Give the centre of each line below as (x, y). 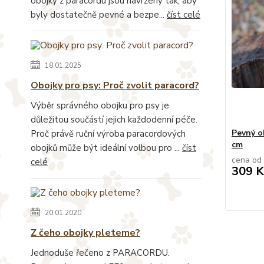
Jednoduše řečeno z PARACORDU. (100, 253)
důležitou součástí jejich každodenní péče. (114, 119)
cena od (246, 160)
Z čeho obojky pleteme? (85, 232)
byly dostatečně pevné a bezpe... (99, 14)
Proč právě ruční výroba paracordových (108, 133)
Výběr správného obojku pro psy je (100, 105)
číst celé (184, 14)
